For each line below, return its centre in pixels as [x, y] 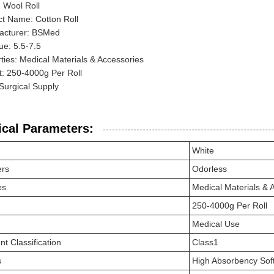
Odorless [209, 169]
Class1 [205, 242]
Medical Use [216, 224]
